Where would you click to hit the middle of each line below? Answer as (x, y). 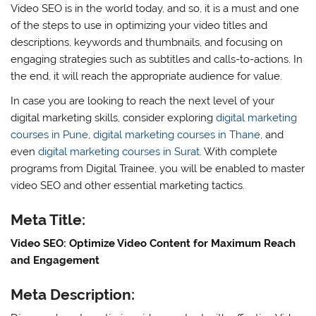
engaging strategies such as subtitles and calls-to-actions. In (157, 60)
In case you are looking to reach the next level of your (143, 101)
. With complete (239, 152)
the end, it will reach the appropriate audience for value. (147, 77)
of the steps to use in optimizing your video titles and (139, 26)
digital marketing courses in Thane (177, 135)
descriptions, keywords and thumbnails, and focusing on (147, 43)
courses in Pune (50, 135)
